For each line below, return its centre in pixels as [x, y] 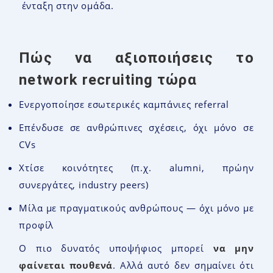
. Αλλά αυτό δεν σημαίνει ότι [183, 265]
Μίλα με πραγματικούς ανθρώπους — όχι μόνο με [136, 208]
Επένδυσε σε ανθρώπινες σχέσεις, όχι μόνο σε [136, 128]
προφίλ [37, 225]
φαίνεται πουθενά [66, 265]
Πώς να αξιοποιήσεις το [136, 58]
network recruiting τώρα [108, 80]
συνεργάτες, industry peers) [84, 185]
